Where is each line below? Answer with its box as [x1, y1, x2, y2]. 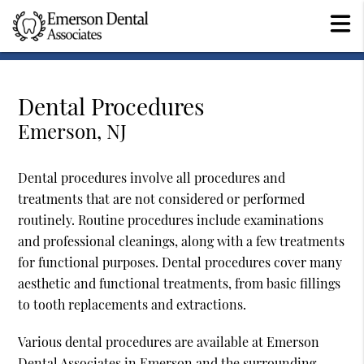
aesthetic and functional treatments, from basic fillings [18, 275, 341, 292]
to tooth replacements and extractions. [18, 296, 247, 314]
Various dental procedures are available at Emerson [18, 333, 320, 351]
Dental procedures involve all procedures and [18, 169, 286, 187]
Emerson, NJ [18, 118, 128, 145]
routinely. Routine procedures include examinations [18, 211, 324, 229]
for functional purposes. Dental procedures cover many [18, 253, 343, 271]
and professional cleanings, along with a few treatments [18, 232, 345, 250]
